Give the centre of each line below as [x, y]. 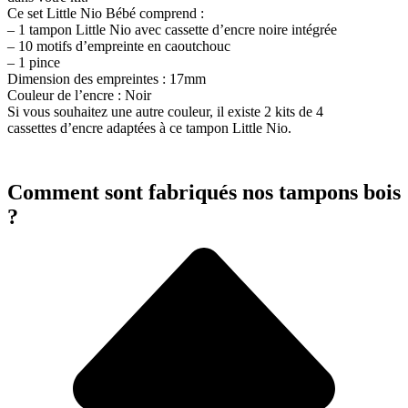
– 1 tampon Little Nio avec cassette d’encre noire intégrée [172, 30]
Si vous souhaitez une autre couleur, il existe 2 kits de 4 [165, 112]
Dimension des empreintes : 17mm [107, 79]
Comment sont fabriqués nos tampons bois [204, 192]
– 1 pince [34, 63]
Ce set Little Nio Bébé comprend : [106, 14]
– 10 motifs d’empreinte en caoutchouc [119, 46]
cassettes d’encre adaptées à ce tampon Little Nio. [149, 128]
